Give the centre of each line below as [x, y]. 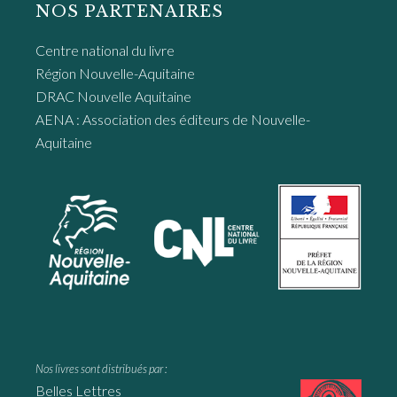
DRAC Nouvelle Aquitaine [113, 96]
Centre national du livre [105, 50]
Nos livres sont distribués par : [101, 368]
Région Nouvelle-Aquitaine [115, 73]
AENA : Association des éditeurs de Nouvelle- [173, 119]
